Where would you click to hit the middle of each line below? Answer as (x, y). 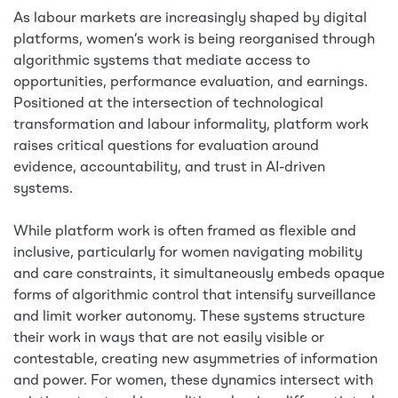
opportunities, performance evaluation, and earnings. (191, 83)
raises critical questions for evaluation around (166, 147)
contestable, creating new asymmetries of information (195, 360)
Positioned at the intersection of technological (168, 104)
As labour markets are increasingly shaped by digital (190, 19)
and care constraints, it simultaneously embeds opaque (199, 275)
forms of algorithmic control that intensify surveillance (195, 296)
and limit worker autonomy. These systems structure (189, 318)
